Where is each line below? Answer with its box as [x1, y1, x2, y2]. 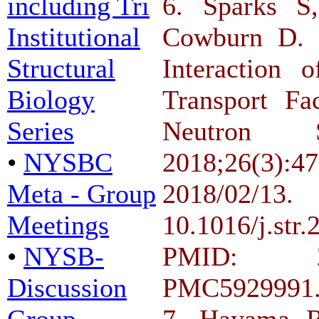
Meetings [7, 209, 109, 240]
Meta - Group [7, 178, 156, 209]
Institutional [7, 21, 140, 52]
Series [7, 115, 74, 146]
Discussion [7, 272, 127, 303]
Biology [7, 84, 95, 115]
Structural [7, 53, 115, 83]
